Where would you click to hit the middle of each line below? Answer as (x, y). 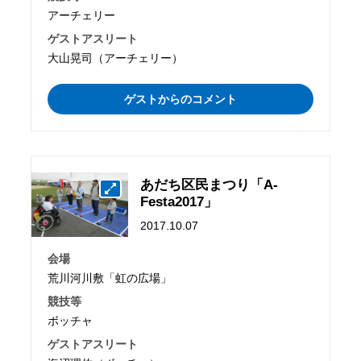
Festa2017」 (179, 201)
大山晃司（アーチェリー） (116, 58)
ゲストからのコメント (180, 100)
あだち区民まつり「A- (210, 185)
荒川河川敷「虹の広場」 (110, 278)
